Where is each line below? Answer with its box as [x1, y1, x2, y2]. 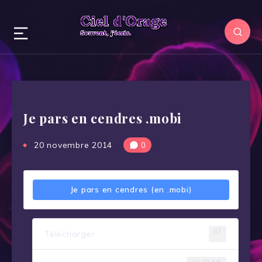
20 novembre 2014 [34, 139, 112, 150]
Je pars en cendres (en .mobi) [70, 184, 192, 194]
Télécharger [44, 228, 95, 239]
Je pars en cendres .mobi [23, 109, 182, 127]
